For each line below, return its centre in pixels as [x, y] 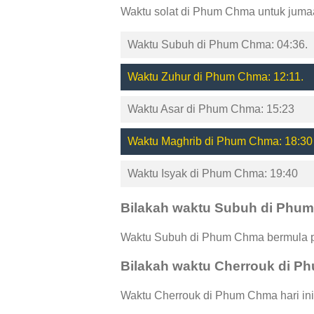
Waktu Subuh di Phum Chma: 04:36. [218, 45]
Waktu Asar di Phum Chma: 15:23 [211, 109]
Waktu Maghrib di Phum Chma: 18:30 [220, 142]
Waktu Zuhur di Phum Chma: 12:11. [216, 77]
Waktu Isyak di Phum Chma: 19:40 [213, 174]
